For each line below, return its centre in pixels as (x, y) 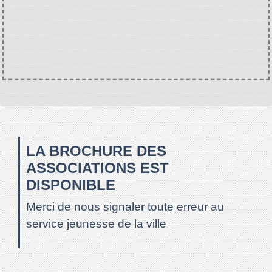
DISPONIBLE (71, 185)
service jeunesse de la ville (96, 223)
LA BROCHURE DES (96, 151)
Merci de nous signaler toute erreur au (125, 206)
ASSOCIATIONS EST (97, 168)
